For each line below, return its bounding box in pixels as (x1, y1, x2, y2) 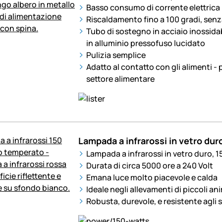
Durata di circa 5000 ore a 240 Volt (86, 160, 213, 171)
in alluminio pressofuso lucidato (86, 37, 205, 49)
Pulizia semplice (86, 49, 146, 60)
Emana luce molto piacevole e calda (86, 171, 218, 183)
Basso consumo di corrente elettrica (86, 1, 220, 13)
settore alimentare (86, 73, 155, 84)
